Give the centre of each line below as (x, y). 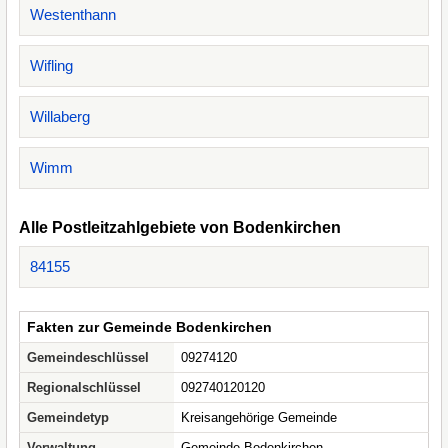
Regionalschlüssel (84, 387)
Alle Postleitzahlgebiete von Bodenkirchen (180, 227)
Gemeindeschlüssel (88, 357)
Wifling (51, 65)
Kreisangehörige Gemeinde (259, 417)
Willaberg (60, 116)
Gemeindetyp (68, 417)
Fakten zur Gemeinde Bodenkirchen (149, 327)
